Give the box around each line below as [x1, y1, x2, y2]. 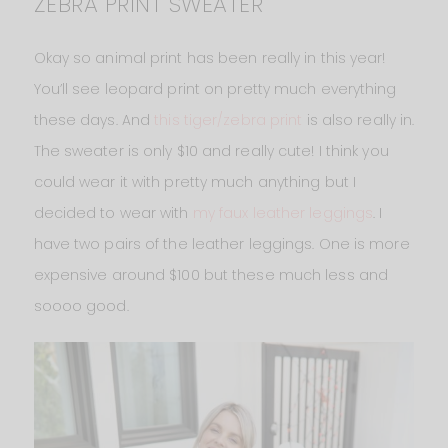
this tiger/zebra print [154, 110, 303, 131]
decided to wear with [33, 203, 193, 224]
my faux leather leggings [192, 203, 374, 224]
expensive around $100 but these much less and [33, 265, 389, 286]
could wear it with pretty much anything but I [33, 172, 357, 193]
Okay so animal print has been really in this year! [33, 48, 386, 69]
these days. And [33, 110, 155, 131]
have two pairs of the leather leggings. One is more [33, 234, 410, 255]
